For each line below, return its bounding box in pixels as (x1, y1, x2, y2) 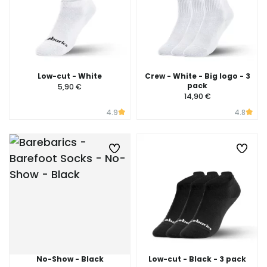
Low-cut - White (38, 71, 102, 81)
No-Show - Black (36, 254, 104, 264)
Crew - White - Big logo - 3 (144, 71, 250, 81)
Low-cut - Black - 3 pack (148, 254, 246, 264)
